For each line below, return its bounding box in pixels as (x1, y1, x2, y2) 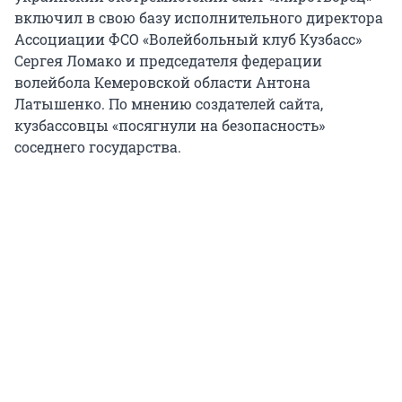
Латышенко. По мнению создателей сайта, (14, 94, 323, 114)
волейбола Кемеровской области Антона (14, 73, 310, 92)
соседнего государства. (14, 137, 181, 157)
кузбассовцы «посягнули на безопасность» (14, 116, 325, 135)
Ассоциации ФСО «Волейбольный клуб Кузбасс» (14, 30, 362, 49)
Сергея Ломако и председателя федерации (14, 51, 322, 71)
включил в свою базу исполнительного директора (14, 8, 383, 28)
